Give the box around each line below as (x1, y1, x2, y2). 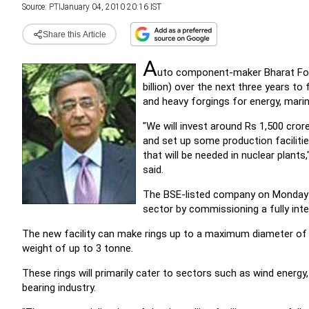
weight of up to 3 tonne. (22, 242, 133, 255)
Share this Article (42, 29, 106, 39)
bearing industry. (22, 281, 96, 294)
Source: (22, 2, 49, 12)
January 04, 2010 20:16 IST (61, 2, 161, 12)
